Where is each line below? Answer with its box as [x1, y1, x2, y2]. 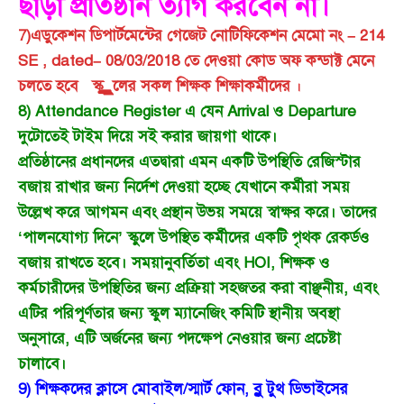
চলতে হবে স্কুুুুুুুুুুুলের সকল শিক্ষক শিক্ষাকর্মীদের [18, 76, 295, 96]
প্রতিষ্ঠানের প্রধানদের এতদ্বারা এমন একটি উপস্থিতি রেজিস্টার [18, 151, 361, 171]
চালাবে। [18, 353, 67, 373]
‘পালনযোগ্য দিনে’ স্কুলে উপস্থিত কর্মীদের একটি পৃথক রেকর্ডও [18, 227, 369, 247]
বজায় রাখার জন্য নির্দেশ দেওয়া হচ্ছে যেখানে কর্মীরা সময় [18, 177, 350, 197]
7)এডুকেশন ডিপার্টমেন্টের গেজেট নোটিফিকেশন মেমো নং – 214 [18, 25, 384, 45]
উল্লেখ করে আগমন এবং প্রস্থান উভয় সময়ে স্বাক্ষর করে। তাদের [18, 202, 377, 222]
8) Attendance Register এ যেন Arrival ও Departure [18, 101, 356, 121]
